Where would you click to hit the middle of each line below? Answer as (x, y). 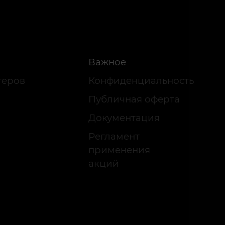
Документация (124, 118)
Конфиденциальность (141, 81)
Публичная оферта (134, 99)
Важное (107, 62)
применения (119, 150)
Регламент (114, 136)
